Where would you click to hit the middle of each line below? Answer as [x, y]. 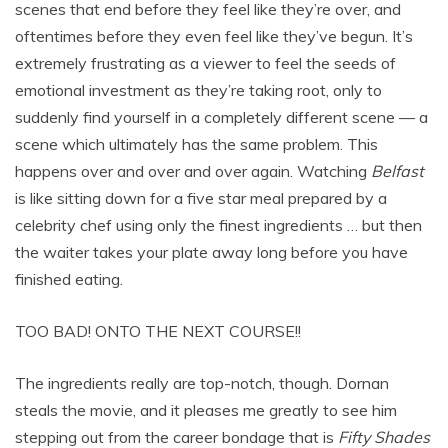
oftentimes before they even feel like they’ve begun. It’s [214, 35]
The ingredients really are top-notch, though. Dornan [202, 382]
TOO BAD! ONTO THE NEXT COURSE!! [158, 330]
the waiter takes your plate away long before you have [211, 251]
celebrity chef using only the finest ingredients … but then [218, 224]
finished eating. [69, 278]
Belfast [397, 170]
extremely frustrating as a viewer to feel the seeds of [205, 62]
